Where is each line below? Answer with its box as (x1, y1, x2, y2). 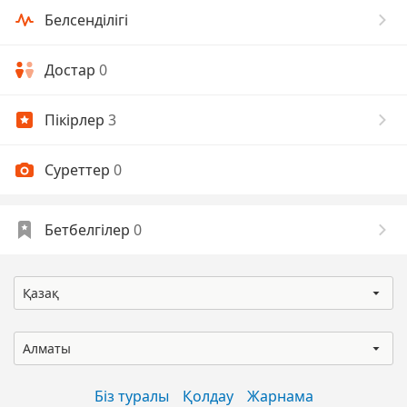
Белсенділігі (45, 10, 128, 30)
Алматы (23, 340, 71, 357)
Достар (45, 60, 99, 80)
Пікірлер (45, 110, 108, 130)
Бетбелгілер (45, 220, 134, 240)
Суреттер (45, 160, 114, 180)
